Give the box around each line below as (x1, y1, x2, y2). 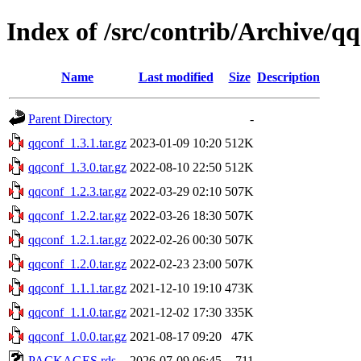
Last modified (138, 69, 214, 84)
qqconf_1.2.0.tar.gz (28, 256, 127, 271)
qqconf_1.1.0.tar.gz (28, 305, 127, 319)
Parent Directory (28, 111, 112, 126)
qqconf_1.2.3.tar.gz (28, 184, 127, 198)
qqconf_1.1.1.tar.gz (28, 280, 127, 295)
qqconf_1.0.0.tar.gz (28, 329, 127, 343)
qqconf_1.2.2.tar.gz (28, 208, 127, 222)
